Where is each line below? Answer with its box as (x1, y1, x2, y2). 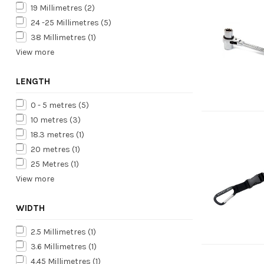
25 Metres (31, 159, 71, 169)
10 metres (31, 114, 70, 125)
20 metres (31, 144, 72, 154)
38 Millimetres (31, 32, 88, 42)
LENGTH (16, 75, 50, 87)
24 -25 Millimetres (31, 17, 101, 28)
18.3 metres (31, 129, 76, 140)
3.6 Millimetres (31, 241, 88, 252)
